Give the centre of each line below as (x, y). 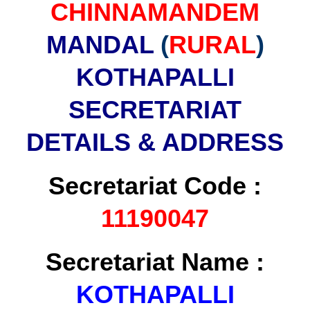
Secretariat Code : (155, 186)
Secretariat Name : (155, 262)
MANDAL (103, 45)
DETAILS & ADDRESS (155, 142)
